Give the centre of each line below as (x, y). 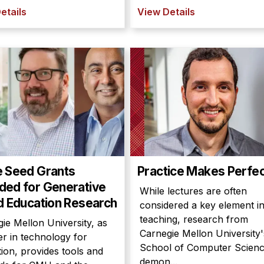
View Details (166, 12)
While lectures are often (193, 191)
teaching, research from (194, 219)
